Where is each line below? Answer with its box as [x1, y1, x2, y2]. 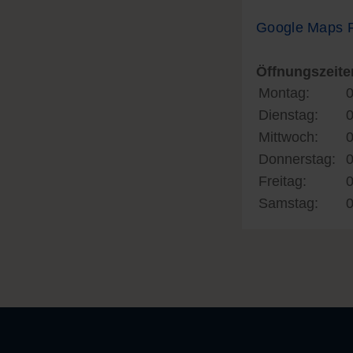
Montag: [258, 85, 310, 101]
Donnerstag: [258, 151, 336, 167]
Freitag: [258, 173, 307, 189]
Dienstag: [258, 107, 318, 123]
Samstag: [258, 195, 318, 211]
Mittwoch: [258, 129, 318, 145]
